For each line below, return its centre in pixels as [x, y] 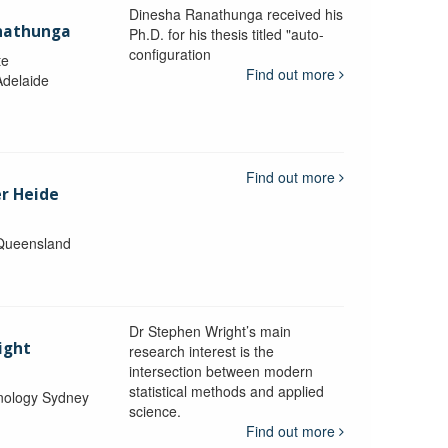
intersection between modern [220, 370]
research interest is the [201, 350]
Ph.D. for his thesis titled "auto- [226, 33]
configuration [169, 53]
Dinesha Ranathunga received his [235, 13]
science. [154, 410]
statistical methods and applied [226, 390]
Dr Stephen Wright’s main [209, 330]
